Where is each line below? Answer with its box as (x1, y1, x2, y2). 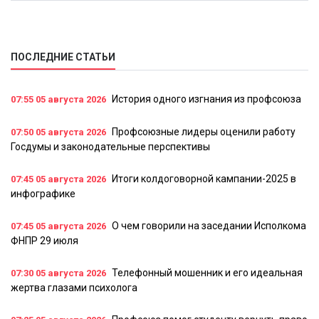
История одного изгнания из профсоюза (112, 93, 301, 105)
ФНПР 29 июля (11, 235, 78, 247)
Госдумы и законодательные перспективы (11, 141, 210, 153)
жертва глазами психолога (11, 282, 137, 294)
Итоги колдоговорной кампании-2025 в (112, 173, 296, 185)
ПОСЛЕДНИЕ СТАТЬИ (11, 51, 115, 63)
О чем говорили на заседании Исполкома (112, 220, 306, 232)
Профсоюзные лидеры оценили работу (112, 126, 296, 138)
